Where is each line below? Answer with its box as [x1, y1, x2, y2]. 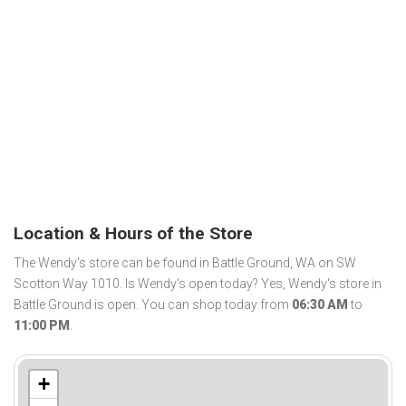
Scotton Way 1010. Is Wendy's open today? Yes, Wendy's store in [14, 276, 382, 292]
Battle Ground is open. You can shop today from [14, 297, 292, 313]
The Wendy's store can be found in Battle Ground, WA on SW [14, 256, 356, 271]
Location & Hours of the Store [14, 222, 253, 244]
